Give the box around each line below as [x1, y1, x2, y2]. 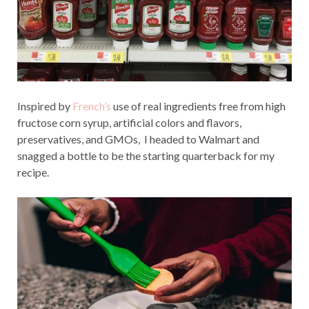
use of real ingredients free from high [111, 99, 286, 113]
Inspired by [17, 99, 72, 113]
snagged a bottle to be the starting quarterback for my [17, 149, 275, 163]
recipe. [17, 166, 49, 179]
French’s [72, 99, 111, 113]
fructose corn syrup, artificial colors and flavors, [17, 116, 241, 130]
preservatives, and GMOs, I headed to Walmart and [17, 132, 259, 146]
